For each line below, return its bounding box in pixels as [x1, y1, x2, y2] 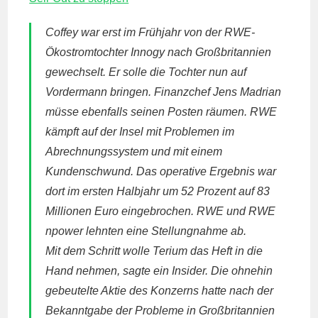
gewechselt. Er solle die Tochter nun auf [45, 66, 247, 78]
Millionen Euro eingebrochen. [45, 205, 197, 217]
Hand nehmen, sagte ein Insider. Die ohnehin [45, 265, 273, 277]
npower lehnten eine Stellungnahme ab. [45, 225, 247, 237]
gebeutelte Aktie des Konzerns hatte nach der [45, 285, 274, 297]
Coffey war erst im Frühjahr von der [45, 26, 225, 38]
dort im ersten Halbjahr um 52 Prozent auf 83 [45, 185, 270, 197]
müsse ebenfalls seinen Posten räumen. [45, 106, 251, 118]
